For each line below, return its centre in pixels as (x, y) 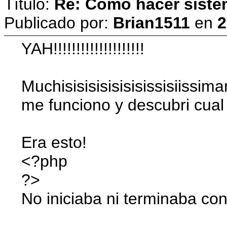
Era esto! (54, 142)
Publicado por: (59, 23)
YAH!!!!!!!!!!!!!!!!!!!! (83, 48)
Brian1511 (152, 23)
